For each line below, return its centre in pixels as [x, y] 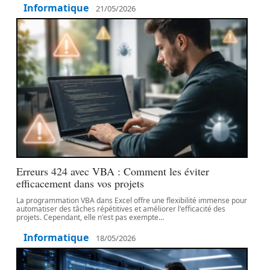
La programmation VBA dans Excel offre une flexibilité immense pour [132, 200]
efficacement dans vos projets [80, 183]
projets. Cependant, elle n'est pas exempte [88, 217]
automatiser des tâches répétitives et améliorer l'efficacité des [121, 209]
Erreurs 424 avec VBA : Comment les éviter [113, 171]
